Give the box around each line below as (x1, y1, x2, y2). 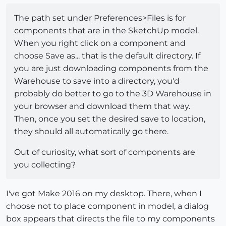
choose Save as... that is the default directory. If (14, 51, 200, 61)
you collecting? (14, 160, 76, 170)
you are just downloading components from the (14, 64, 208, 74)
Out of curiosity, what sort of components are (14, 147, 195, 157)
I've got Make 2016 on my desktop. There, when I (6, 189, 202, 199)
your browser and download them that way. (14, 101, 190, 111)
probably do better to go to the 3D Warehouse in (14, 89, 211, 99)
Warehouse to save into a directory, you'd (14, 76, 180, 86)
